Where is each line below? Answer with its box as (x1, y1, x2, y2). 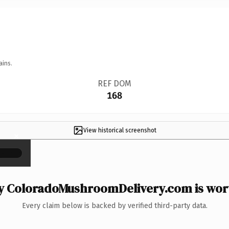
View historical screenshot (83, 126, 156, 134)
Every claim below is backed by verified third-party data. (21, 201, 208, 210)
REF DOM (97, 78, 131, 88)
